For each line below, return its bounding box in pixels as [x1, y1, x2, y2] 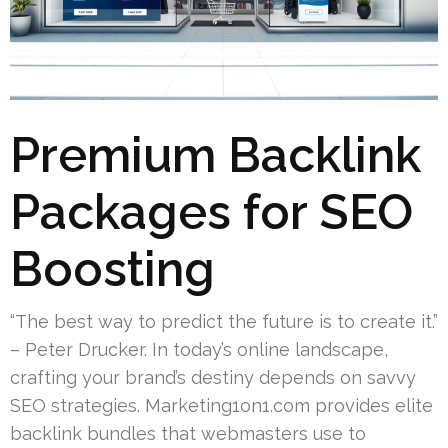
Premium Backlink [10, 126, 421, 183]
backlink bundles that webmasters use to [10, 422, 366, 444]
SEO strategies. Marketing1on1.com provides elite [10, 394, 433, 416]
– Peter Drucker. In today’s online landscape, [10, 338, 388, 360]
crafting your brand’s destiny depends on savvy [10, 366, 416, 388]
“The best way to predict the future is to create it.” [10, 310, 438, 332]
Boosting [10, 240, 215, 297]
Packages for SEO [10, 183, 413, 240]
